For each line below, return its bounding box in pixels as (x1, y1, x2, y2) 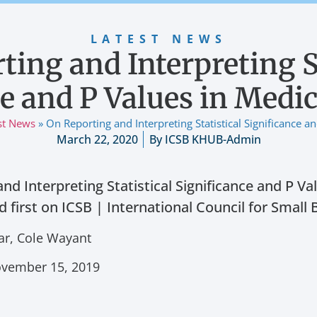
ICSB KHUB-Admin (161, 132, 261, 148)
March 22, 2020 (56, 132, 138, 148)
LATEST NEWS (90, 31, 227, 47)
